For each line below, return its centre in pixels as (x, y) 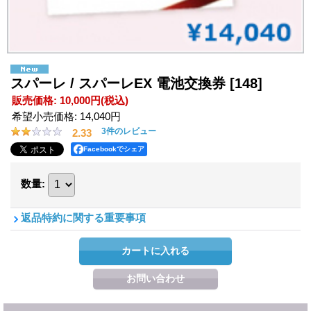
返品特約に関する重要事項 (83, 217)
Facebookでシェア (114, 149)
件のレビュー (131, 132)
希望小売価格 (43, 116)
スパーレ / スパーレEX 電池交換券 (120, 83)
